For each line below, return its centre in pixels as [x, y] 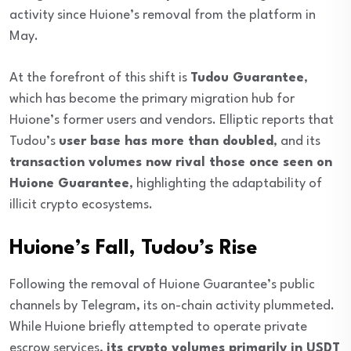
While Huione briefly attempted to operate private [158, 327]
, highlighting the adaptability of [226, 184]
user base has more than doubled [166, 142]
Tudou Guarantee [247, 78]
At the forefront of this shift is [100, 78]
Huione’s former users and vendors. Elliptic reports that [172, 121]
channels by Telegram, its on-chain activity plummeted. [172, 306]
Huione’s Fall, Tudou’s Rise [134, 249]
